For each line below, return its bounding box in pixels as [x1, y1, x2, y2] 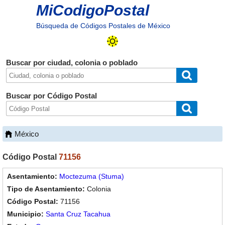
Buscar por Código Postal [6, 91, 97, 100]
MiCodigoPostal [36, 2, 149, 19]
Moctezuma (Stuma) [59, 172, 124, 180]
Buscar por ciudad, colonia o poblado [6, 58, 138, 67]
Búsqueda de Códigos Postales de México [36, 22, 170, 30]
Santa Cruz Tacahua [46, 210, 110, 218]
